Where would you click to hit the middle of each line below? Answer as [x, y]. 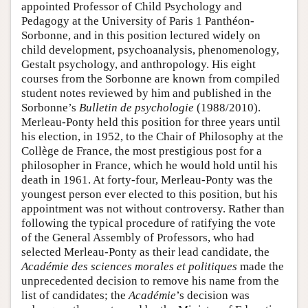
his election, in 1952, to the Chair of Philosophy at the [152, 137]
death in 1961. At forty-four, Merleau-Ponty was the [147, 180]
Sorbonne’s [50, 108]
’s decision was [213, 296]
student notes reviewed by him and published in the [146, 93]
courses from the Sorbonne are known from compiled [151, 79]
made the [261, 267]
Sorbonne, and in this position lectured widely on [141, 36]
